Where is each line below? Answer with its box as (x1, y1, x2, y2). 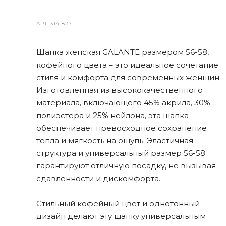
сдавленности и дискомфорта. (36, 174, 160, 183)
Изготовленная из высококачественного (36, 85, 203, 95)
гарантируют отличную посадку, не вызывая (36, 161, 216, 171)
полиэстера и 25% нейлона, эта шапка (36, 110, 189, 120)
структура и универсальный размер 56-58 (36, 148, 205, 158)
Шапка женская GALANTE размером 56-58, (36, 47, 209, 57)
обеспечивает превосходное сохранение (36, 123, 207, 133)
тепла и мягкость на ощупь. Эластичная (36, 136, 193, 145)
